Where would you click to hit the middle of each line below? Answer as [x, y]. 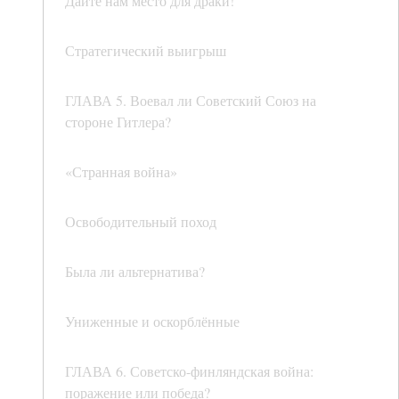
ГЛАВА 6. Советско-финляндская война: [189, 371]
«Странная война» [121, 172]
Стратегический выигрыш [146, 51]
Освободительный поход [141, 222]
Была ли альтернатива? [135, 272]
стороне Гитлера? [118, 122]
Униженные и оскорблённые [152, 322]
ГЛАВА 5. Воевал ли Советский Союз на [191, 101]
